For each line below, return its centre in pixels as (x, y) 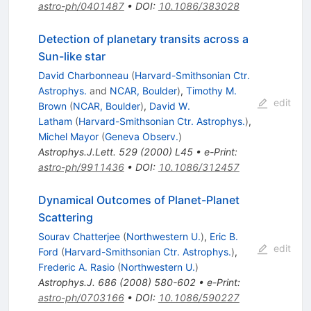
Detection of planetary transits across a (143, 39)
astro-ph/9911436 (81, 167)
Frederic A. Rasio (76, 267)
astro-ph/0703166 (81, 298)
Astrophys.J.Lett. (77, 152)
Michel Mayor (68, 137)
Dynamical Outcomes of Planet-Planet (138, 200)
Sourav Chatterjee (79, 237)
